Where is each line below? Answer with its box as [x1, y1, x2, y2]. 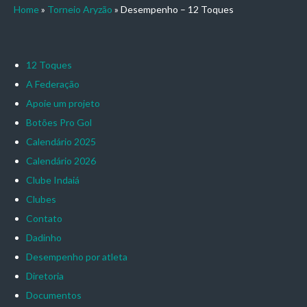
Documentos [25, 288, 82, 301]
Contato [25, 212, 62, 224]
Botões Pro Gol [25, 116, 92, 128]
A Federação [25, 77, 79, 90]
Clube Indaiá [25, 173, 79, 186]
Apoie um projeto [25, 97, 100, 109]
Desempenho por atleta [25, 250, 127, 262]
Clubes [25, 193, 56, 205]
